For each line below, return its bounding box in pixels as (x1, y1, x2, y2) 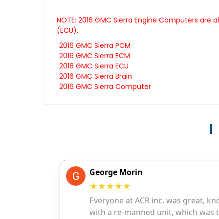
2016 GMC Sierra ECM (59, 51, 130, 61)
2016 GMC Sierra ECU (59, 61, 129, 71)
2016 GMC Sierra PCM (59, 41, 131, 51)
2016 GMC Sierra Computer (59, 82, 151, 92)
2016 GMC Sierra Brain (59, 71, 132, 82)
